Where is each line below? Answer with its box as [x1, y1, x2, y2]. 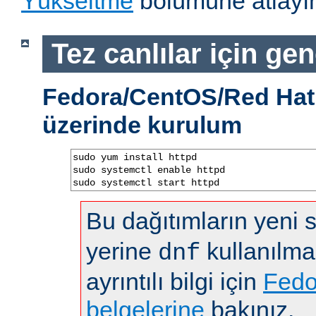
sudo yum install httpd [73, 151, 197, 163]
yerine [86, 237, 158, 265]
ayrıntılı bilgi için [86, 267, 263, 295]
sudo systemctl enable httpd [73, 164, 225, 176]
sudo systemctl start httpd [73, 176, 219, 188]
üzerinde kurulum [42, 111, 242, 138]
